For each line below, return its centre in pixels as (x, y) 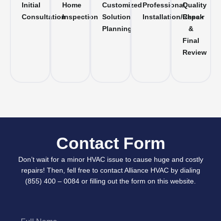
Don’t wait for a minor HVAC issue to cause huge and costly (110, 159)
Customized (122, 5)
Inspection (80, 17)
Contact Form (110, 143)
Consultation (44, 17)
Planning (117, 29)
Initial (31, 5)
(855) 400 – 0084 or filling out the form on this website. (110, 181)
